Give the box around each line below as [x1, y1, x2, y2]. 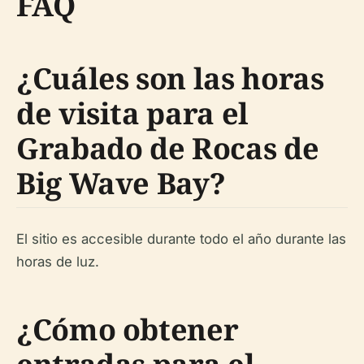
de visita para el [16, 93, 249, 133]
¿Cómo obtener [16, 310, 239, 349]
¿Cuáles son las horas [16, 58, 324, 98]
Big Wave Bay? [16, 163, 226, 203]
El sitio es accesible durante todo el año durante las [16, 231, 346, 247]
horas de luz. [16, 253, 99, 270]
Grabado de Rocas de [16, 128, 319, 168]
